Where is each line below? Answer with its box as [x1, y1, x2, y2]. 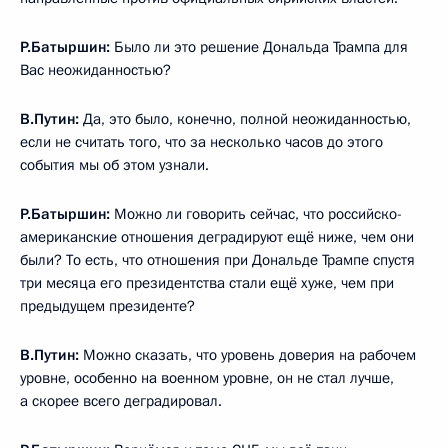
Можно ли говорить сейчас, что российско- [110, 204, 402, 224]
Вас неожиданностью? [20, 60, 171, 80]
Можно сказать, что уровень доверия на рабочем [79, 345, 416, 365]
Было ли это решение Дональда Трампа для [110, 37, 408, 57]
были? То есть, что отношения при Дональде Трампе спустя [20, 250, 415, 270]
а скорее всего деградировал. [20, 391, 222, 411]
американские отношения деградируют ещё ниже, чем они [20, 227, 414, 247]
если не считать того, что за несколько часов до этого [20, 132, 383, 152]
